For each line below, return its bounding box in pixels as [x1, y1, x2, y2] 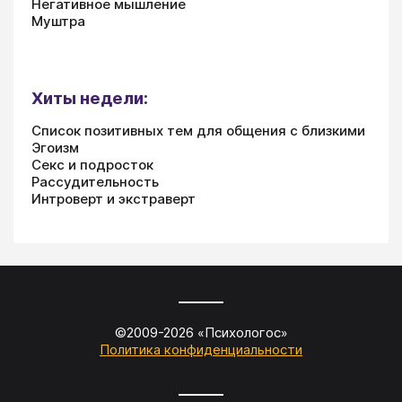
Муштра [31, 12, 85, 30]
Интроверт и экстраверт [31, 189, 196, 207]
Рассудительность [31, 172, 159, 190]
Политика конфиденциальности [100, 340, 302, 358]
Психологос [204, 323, 281, 341]
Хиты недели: [31, 87, 148, 109]
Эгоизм [31, 138, 79, 156]
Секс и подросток [31, 155, 153, 173]
